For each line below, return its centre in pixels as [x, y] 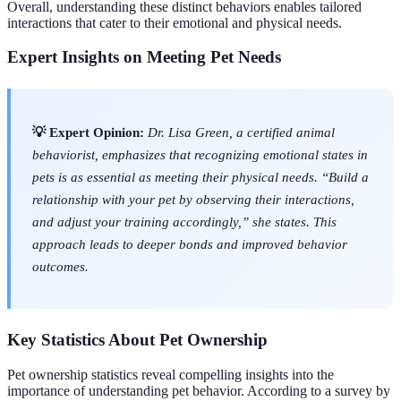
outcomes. [60, 266]
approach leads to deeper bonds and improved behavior [190, 243]
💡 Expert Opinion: [88, 132]
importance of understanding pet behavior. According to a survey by [199, 390]
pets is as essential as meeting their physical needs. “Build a [200, 176]
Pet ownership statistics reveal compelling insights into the [171, 374]
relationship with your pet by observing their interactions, [193, 199]
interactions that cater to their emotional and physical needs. [175, 22]
